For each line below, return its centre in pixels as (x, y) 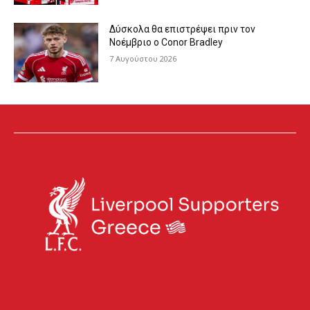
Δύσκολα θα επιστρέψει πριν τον (183, 29)
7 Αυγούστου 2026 (143, 59)
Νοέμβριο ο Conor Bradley (166, 43)
